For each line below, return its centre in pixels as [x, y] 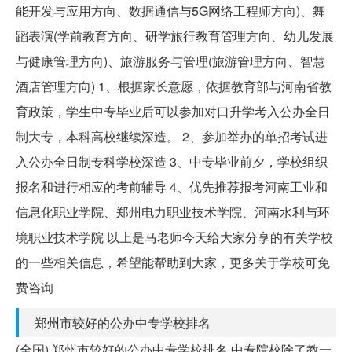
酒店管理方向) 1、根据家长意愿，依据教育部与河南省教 [174, 86]
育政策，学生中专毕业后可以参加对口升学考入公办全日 [173, 111]
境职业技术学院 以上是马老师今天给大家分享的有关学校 [174, 236]
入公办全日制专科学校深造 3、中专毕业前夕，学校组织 [172, 161]
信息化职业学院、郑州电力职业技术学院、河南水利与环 [173, 211]
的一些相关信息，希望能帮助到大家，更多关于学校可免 [173, 262]
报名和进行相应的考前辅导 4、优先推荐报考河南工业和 [172, 186]
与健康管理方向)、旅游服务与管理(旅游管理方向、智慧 [170, 60]
